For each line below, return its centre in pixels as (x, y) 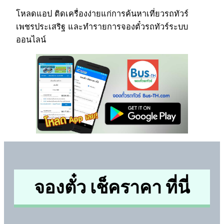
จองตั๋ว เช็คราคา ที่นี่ (112, 187)
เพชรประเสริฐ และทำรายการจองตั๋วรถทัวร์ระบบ (102, 26)
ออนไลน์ (31, 39)
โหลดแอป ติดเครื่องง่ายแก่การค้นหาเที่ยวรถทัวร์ (102, 13)
